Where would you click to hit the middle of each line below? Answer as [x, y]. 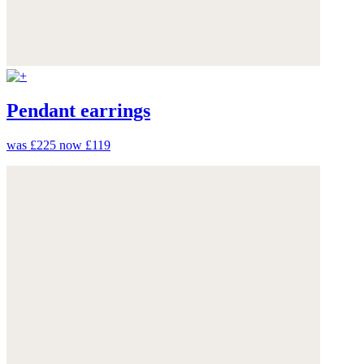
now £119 [85, 145]
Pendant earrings [78, 111]
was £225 [33, 145]
